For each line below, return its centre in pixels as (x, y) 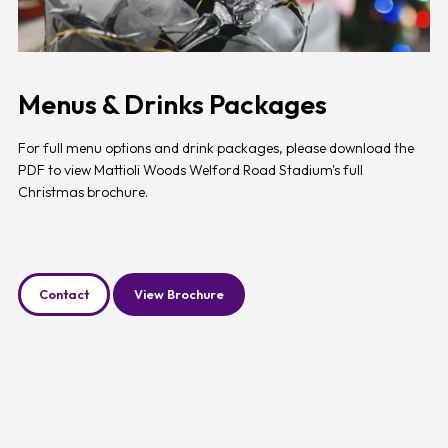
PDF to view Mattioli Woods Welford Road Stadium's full (190, 170)
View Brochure (178, 294)
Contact (63, 294)
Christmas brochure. (82, 192)
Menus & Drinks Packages (172, 104)
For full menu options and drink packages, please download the (215, 148)
